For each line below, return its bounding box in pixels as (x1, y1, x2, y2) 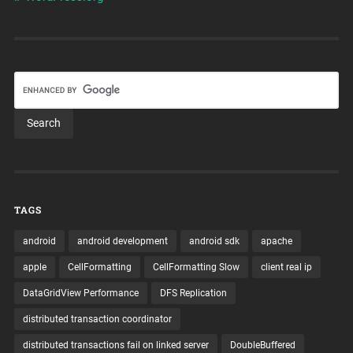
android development (76, 236, 168, 247)
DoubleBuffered (229, 340, 295, 351)
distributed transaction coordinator (22, 314, 172, 325)
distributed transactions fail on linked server (22, 340, 209, 351)
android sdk (188, 236, 240, 247)
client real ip (260, 262, 312, 273)
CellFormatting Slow (152, 262, 240, 273)
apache (260, 236, 292, 247)
